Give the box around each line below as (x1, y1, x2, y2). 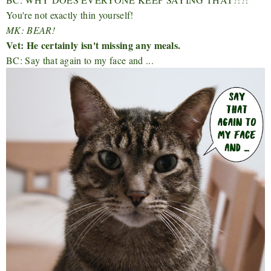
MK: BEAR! (6, 23, 55, 36)
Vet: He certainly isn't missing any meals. (6, 38, 181, 52)
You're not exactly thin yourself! (6, 8, 134, 21)
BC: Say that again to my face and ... (6, 53, 154, 67)
